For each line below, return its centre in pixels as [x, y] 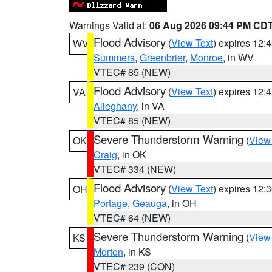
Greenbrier [162, 57]
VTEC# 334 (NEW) [135, 169]
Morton [108, 252]
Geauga [150, 203]
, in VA [151, 106]
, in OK [132, 155]
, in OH [182, 203]
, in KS [137, 252]
